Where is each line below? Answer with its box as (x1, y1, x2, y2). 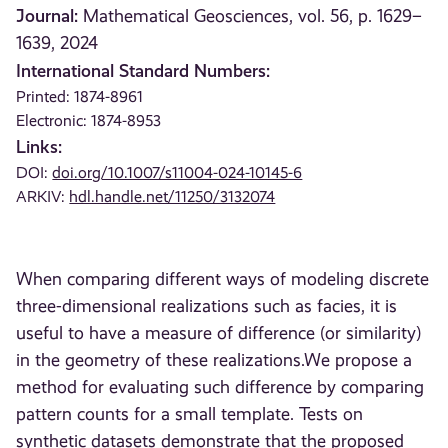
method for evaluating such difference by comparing (16, 377, 425, 398)
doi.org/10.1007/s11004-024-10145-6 (52, 163, 303, 182)
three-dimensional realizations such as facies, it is (16, 296, 398, 317)
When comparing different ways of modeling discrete (16, 269, 430, 290)
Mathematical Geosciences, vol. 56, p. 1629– (83, 6, 423, 26)
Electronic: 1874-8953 (16, 111, 162, 130)
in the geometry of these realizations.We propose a (16, 350, 413, 371)
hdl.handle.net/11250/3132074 (69, 187, 276, 206)
